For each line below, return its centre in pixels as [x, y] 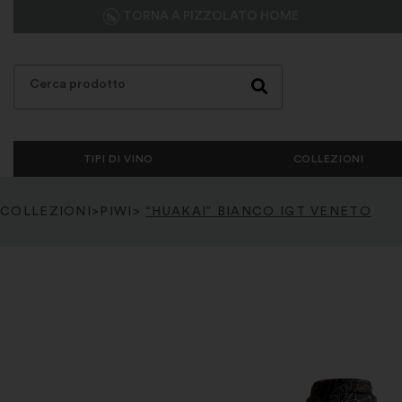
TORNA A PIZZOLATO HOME [210, 16]
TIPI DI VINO [118, 159]
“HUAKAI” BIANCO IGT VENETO [258, 212]
